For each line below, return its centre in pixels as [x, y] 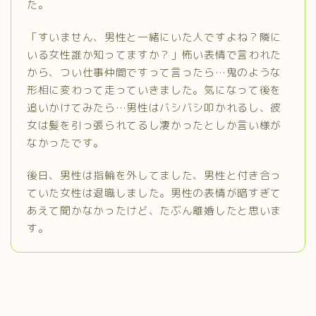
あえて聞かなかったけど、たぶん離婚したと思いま [154, 210]
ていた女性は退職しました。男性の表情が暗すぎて [154, 193]
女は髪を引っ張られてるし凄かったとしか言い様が [154, 125]
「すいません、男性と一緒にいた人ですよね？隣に [154, 37]
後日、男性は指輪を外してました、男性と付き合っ [154, 175]
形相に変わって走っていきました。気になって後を [154, 90]
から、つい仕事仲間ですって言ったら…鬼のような [154, 72]
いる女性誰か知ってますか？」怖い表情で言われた [154, 54]
